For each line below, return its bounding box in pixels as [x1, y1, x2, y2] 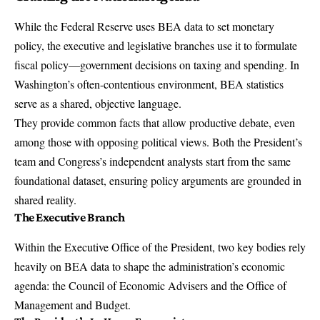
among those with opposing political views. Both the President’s [14, 134, 302, 150]
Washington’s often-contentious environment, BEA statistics [14, 76, 284, 92]
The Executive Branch [14, 210, 125, 225]
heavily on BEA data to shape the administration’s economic [14, 259, 285, 274]
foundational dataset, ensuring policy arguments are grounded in [14, 173, 301, 189]
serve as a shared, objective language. [14, 96, 181, 111]
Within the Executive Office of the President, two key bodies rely [14, 239, 306, 255]
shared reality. [14, 192, 76, 208]
